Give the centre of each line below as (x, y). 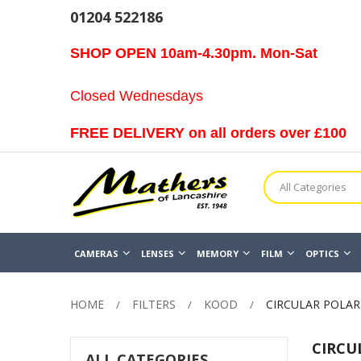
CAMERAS (96, 254)
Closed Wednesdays (137, 95)
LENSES (158, 254)
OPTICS (322, 254)
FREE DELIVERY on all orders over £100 (208, 133)
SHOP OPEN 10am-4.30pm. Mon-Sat (196, 53)
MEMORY (218, 254)
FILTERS (154, 305)
